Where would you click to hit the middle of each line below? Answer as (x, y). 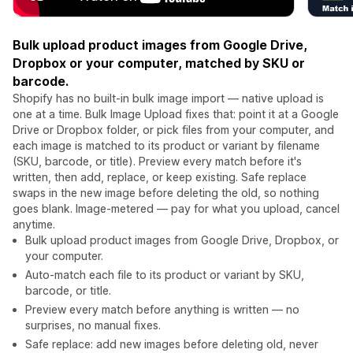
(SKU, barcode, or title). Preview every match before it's (157, 162)
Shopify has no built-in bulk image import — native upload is (168, 98)
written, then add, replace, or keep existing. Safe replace (160, 177)
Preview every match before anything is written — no (162, 310)
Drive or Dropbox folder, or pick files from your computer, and (173, 130)
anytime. (34, 225)
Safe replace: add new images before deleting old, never (172, 344)
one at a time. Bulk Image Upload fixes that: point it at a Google (176, 114)
